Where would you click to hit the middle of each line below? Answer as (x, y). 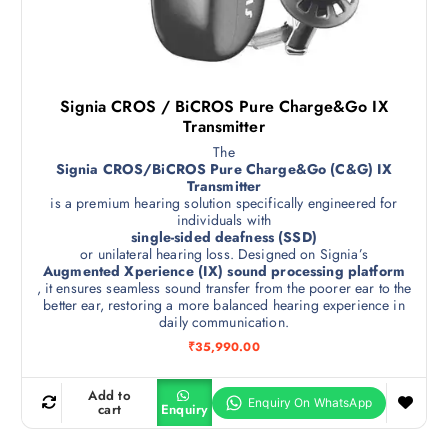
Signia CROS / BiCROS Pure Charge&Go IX (224, 106)
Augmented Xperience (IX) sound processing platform (224, 270)
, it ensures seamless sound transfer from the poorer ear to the (224, 287)
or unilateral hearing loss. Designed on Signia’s (224, 253)
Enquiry (184, 409)
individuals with (224, 219)
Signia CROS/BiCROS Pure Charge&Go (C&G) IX (224, 168)
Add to (109, 395)
